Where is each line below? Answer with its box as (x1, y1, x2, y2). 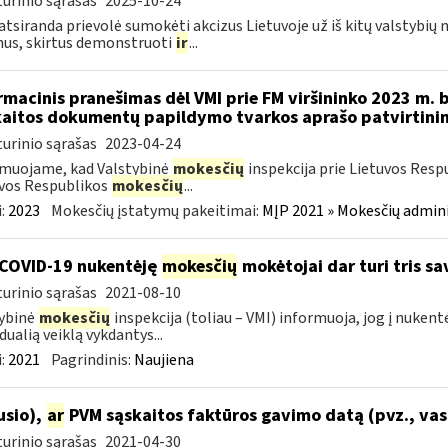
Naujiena (133, 349, 194, 371)
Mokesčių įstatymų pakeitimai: (50, 200, 262, 222)
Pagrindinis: (50, 349, 134, 371)
